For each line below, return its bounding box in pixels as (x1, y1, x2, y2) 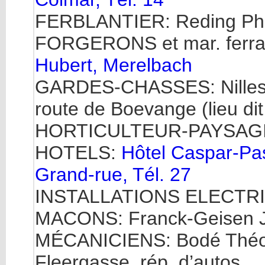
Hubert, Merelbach (35, 54, 192, 76)
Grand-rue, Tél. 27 (35, 164, 191, 185)
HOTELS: (35, 142, 121, 163)
